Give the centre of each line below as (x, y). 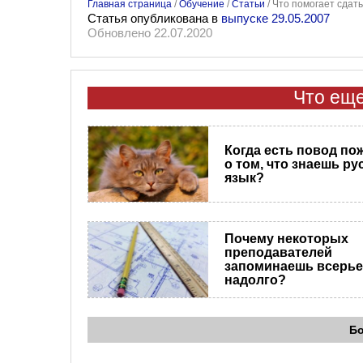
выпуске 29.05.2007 (275, 18)
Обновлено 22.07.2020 (150, 32)
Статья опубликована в (154, 18)
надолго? (255, 280)
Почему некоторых (286, 239)
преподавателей (278, 253)
